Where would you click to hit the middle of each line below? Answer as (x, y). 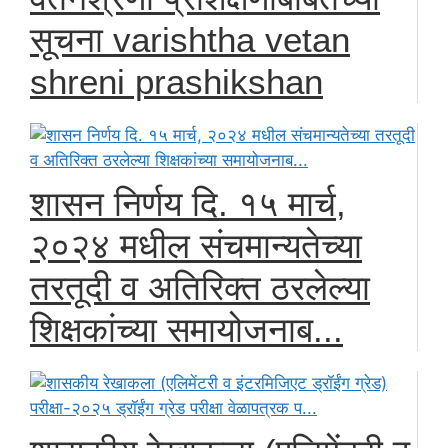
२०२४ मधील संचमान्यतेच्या (196, 245)
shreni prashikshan (176, 81)
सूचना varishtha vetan (190, 39)
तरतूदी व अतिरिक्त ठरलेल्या (200, 287)
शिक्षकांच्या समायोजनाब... (186, 329)
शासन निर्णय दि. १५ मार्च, (188, 203)
